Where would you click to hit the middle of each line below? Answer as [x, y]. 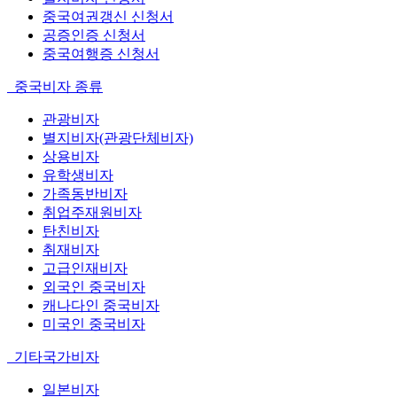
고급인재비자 [85, 268]
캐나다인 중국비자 [101, 305]
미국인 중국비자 [94, 323]
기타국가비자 [55, 356]
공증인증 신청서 [94, 35]
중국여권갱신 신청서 [108, 16]
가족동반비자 [85, 193]
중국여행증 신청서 [101, 53]
